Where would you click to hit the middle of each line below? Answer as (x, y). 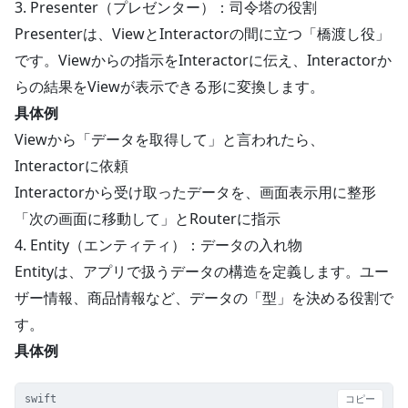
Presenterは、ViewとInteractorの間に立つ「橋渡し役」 (202, 34)
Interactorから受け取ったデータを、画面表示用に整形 (195, 192)
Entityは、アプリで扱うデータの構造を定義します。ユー (202, 271)
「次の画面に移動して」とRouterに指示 (148, 219)
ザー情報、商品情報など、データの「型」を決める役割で (204, 298)
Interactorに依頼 (71, 166)
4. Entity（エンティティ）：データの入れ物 (158, 245)
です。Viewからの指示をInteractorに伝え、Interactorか (203, 60)
